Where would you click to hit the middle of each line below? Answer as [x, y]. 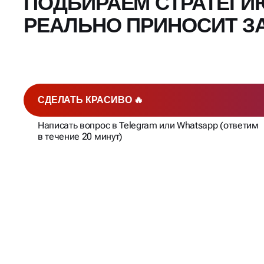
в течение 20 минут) [80, 136]
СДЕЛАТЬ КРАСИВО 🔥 [91, 100]
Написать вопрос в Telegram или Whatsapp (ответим [148, 125]
